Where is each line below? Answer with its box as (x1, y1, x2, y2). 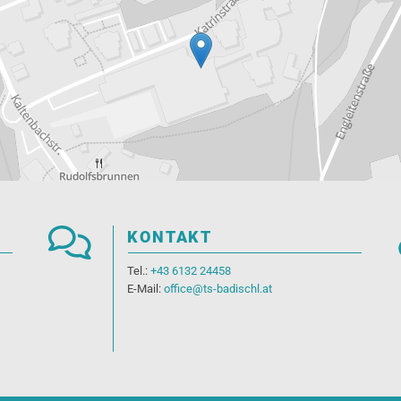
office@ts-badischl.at (164, 282, 273, 296)
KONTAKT (127, 227, 213, 247)
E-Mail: (127, 282, 165, 296)
